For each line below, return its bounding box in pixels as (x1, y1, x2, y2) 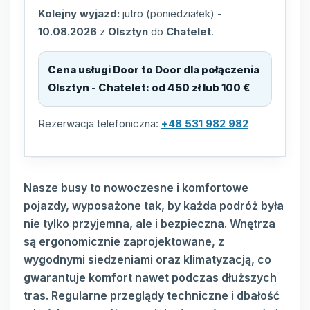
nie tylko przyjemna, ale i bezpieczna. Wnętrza (24, 217, 275, 231)
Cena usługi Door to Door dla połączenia (48, 63, 259, 77)
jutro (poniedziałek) (122, 7, 215, 21)
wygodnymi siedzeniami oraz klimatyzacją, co (24, 253, 271, 267)
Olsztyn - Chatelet (48, 81, 146, 95)
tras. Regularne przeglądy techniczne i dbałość (24, 289, 280, 303)
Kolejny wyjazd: (38, 7, 120, 21)
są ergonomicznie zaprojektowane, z (24, 235, 224, 249)
